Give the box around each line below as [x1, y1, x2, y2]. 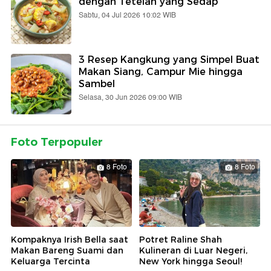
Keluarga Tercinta [11, 256, 90, 267]
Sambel [79, 77, 115, 90]
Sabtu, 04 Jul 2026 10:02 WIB [79, 9, 176, 21]
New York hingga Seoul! [139, 256, 242, 267]
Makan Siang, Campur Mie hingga [79, 65, 243, 77]
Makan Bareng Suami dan [11, 245, 123, 256]
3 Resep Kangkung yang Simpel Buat [79, 53, 260, 65]
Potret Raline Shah [139, 234, 222, 246]
